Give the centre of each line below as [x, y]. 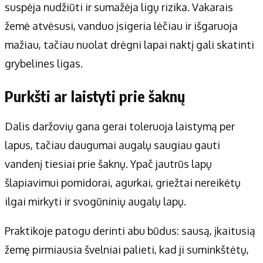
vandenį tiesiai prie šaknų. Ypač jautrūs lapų [108, 164]
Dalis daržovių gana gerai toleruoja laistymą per [120, 127]
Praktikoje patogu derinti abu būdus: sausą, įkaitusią [130, 231]
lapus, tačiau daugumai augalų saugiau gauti [112, 145]
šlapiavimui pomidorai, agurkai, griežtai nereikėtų [123, 183]
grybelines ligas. [44, 64]
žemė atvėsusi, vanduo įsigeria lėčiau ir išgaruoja [121, 26]
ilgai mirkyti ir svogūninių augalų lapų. [95, 202]
